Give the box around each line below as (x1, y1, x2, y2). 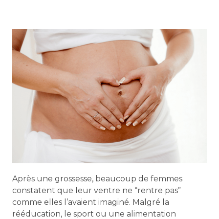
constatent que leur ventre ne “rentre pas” (12, 186, 181, 196)
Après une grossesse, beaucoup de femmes (12, 174, 182, 184)
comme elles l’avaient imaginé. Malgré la (12, 197, 169, 207)
